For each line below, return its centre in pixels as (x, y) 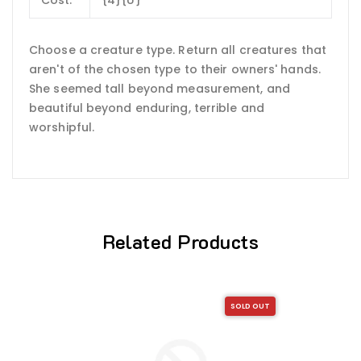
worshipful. (62, 128)
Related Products (180, 241)
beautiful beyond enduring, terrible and (147, 108)
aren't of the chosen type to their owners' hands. (175, 70)
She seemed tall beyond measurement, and (160, 89)
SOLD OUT (250, 307)
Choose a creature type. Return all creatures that (178, 50)
